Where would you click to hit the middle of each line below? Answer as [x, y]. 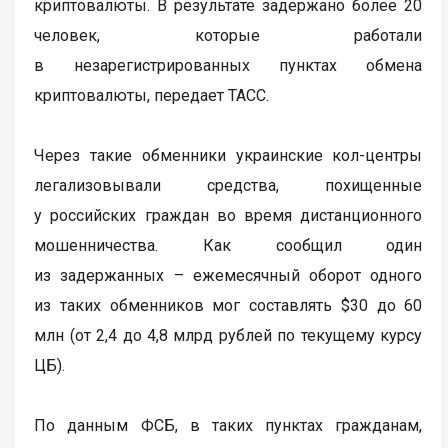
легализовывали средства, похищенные [228, 186]
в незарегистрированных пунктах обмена [228, 66]
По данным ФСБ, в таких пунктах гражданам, [228, 426]
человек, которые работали [228, 36]
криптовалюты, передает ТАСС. [152, 96]
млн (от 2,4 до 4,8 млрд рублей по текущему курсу [228, 336]
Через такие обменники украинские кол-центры [228, 156]
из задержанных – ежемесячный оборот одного [228, 276]
